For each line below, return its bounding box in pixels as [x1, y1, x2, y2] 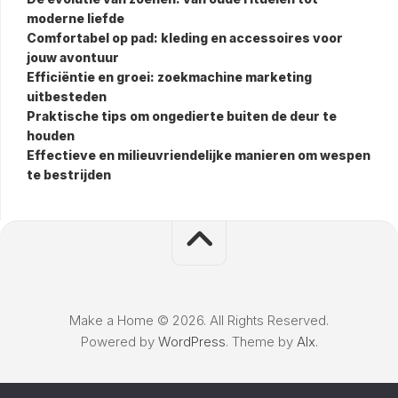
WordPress [157, 332, 226, 350]
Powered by [80, 332, 158, 350]
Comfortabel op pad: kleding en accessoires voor [27, 29, 343, 45]
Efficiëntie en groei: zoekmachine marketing [27, 68, 312, 84]
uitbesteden [27, 88, 107, 104]
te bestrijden [27, 166, 111, 182]
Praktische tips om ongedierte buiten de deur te [27, 107, 337, 123]
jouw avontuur [27, 49, 119, 65]
